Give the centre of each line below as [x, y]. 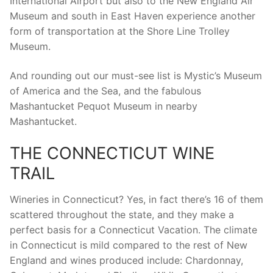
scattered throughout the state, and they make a [122, 215]
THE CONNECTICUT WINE [112, 153]
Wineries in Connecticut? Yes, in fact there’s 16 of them [136, 200]
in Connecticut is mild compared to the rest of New [129, 245]
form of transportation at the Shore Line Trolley [120, 31]
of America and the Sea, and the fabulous [105, 90]
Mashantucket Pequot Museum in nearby [104, 106]
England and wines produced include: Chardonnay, [126, 261]
